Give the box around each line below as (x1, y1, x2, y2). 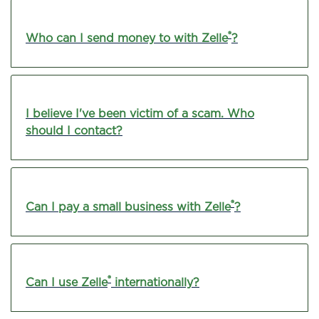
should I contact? (26, 124, 122, 138)
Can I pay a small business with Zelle (26, 199, 231, 214)
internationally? (111, 276, 199, 290)
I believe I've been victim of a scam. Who (26, 107, 254, 121)
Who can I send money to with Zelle (26, 31, 228, 45)
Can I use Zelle (26, 276, 108, 290)
